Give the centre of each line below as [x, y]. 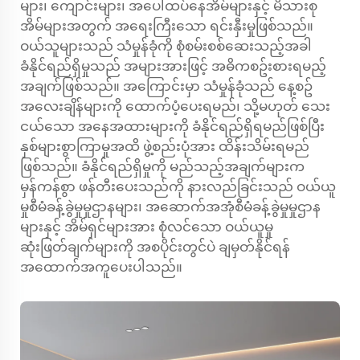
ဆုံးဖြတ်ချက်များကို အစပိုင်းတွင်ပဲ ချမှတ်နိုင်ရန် [155, 247]
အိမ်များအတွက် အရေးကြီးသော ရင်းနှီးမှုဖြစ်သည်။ [167, 26]
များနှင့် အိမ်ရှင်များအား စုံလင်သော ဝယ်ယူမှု [147, 227]
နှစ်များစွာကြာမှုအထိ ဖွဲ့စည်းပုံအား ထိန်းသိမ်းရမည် [165, 146]
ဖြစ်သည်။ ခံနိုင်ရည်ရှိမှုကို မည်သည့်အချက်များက [162, 166]
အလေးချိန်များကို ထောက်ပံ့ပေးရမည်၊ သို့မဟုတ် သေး [175, 106]
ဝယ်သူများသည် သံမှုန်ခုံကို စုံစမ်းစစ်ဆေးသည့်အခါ [166, 46]
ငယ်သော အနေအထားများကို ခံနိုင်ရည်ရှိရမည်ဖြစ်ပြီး [172, 126]
